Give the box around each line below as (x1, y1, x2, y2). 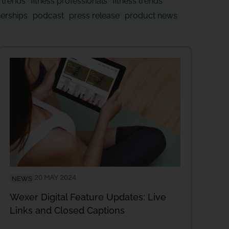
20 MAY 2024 (34, 174, 76, 181)
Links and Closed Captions (10, 204, 125, 216)
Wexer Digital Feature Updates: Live (10, 191, 166, 202)
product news (125, 11, 177, 20)
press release (69, 11, 120, 20)
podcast (33, 11, 64, 20)
